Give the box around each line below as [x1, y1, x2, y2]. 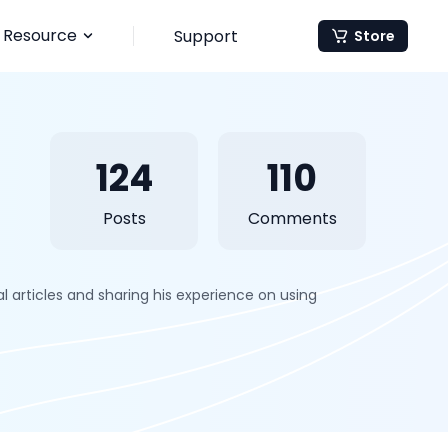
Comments [247, 207, 337, 230]
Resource [3, 24, 77, 47]
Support [174, 24, 238, 48]
